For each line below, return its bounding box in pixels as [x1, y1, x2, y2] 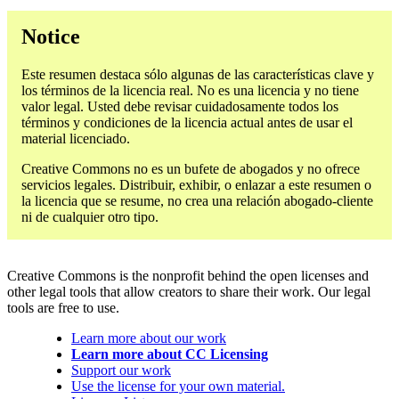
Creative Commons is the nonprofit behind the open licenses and [7, 268, 369, 284]
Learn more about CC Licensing [71, 346, 268, 362]
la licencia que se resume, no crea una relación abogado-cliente [21, 193, 373, 209]
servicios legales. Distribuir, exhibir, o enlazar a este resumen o [21, 177, 371, 193]
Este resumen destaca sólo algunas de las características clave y [21, 67, 374, 83]
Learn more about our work [71, 330, 226, 346]
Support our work [71, 362, 171, 379]
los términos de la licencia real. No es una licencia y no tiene [21, 83, 359, 99]
